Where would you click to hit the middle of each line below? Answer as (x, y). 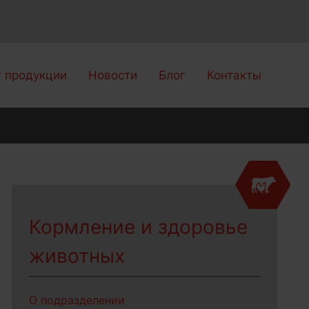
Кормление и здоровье (139, 227)
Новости (113, 75)
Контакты (235, 75)
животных (77, 256)
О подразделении (77, 300)
